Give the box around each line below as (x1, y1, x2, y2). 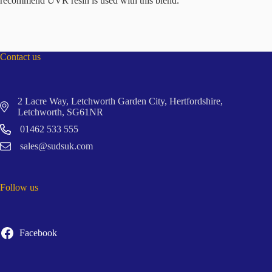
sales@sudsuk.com (20, 140, 93, 151)
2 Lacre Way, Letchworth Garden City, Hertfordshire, (17, 95, 223, 106)
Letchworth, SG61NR (17, 106, 103, 117)
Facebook (19, 228, 57, 239)
